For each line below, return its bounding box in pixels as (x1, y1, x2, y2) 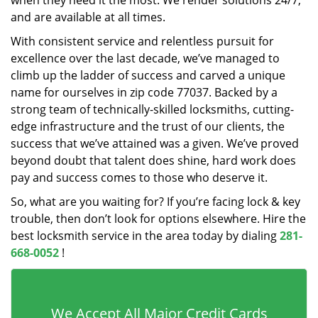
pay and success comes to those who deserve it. (11, 170, 268, 185)
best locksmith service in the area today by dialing (11, 228, 280, 243)
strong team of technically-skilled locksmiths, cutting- (11, 102, 294, 117)
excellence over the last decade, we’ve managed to (11, 50, 280, 66)
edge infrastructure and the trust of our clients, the (11, 119, 285, 134)
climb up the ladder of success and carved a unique (11, 67, 285, 83)
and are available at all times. (11, 9, 165, 25)
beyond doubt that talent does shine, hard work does (11, 153, 296, 168)
